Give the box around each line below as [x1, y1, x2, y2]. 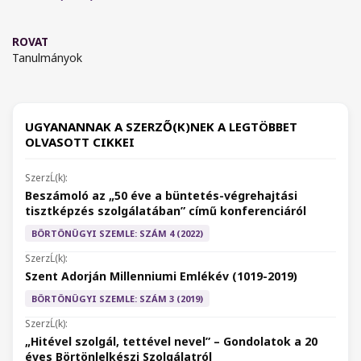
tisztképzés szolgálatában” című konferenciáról [25, 203, 306, 219]
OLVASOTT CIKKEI [25, 134, 135, 151]
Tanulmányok [12, 50, 82, 66]
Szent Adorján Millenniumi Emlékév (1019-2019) [25, 268, 297, 284]
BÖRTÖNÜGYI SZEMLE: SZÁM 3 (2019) [31, 293, 203, 305]
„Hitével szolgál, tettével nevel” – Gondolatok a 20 [25, 334, 317, 350]
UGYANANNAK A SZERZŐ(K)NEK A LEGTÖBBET [25, 118, 297, 135]
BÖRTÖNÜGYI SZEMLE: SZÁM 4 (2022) [31, 227, 203, 240]
